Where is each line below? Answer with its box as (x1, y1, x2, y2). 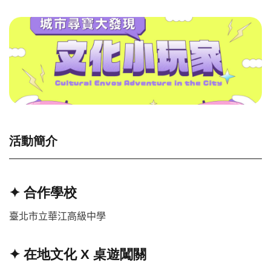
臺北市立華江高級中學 (9, 208, 106, 223)
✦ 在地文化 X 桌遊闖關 (9, 247, 146, 263)
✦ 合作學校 (9, 184, 77, 200)
